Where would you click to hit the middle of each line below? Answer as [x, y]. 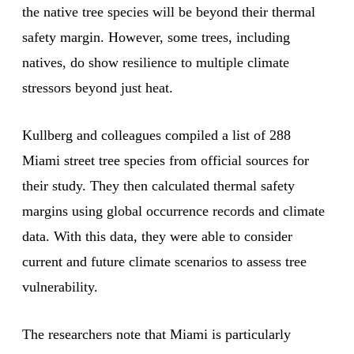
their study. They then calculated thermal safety [158, 186]
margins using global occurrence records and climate [173, 211]
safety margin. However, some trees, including [156, 38]
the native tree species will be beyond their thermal [169, 12]
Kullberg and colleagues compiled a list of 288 [156, 136]
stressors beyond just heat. [98, 88]
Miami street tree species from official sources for [166, 161]
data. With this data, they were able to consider [157, 237]
